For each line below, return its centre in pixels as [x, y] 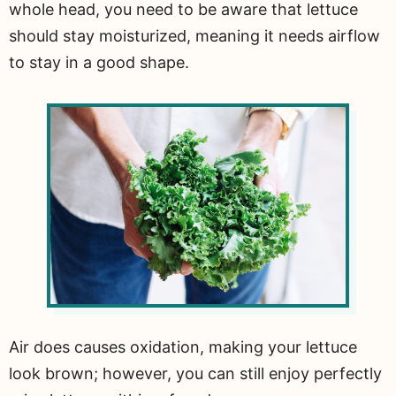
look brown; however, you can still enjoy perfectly [195, 374]
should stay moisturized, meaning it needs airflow [194, 36]
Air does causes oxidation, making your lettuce [183, 347]
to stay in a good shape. [99, 63]
